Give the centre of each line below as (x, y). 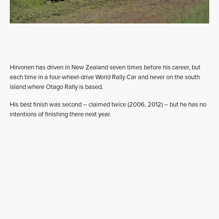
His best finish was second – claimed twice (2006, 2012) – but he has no (108, 105)
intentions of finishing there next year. (60, 114)
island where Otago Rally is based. (56, 87)
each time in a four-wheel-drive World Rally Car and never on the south (105, 77)
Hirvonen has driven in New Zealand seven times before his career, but (105, 67)
